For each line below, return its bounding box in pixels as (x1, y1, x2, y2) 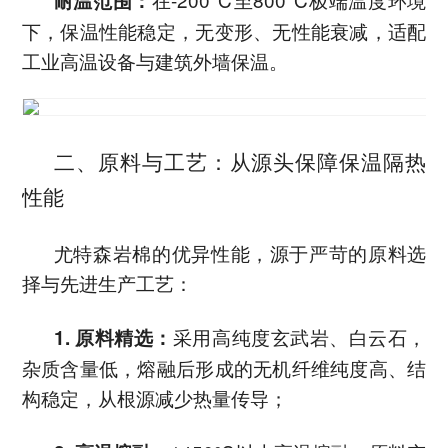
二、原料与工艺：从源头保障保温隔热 (53, 146, 427, 177)
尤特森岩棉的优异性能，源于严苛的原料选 (53, 239, 427, 267)
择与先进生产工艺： (21, 269, 193, 297)
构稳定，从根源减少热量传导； (21, 384, 288, 412)
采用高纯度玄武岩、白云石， (172, 323, 427, 351)
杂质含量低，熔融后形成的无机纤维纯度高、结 (21, 354, 427, 382)
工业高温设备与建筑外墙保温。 (21, 47, 288, 75)
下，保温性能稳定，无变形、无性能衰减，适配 (21, 17, 427, 45)
